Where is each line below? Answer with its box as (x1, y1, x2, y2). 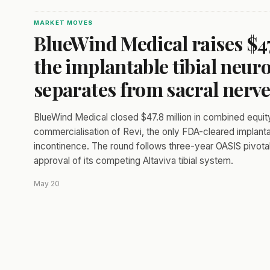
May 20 (34, 179, 60, 188)
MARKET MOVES (34, 19, 93, 26)
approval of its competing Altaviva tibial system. (34, 155, 233, 166)
